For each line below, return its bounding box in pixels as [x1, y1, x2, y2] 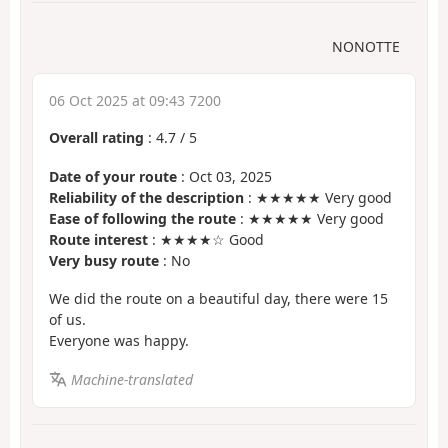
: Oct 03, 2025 [177, 166, 272, 186]
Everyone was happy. [49, 331, 189, 351]
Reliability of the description [49, 187, 244, 207]
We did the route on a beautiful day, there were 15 [49, 289, 388, 309]
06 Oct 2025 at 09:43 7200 [49, 91, 221, 111]
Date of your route [49, 166, 177, 186]
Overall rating [49, 128, 144, 148]
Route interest [49, 229, 148, 249]
